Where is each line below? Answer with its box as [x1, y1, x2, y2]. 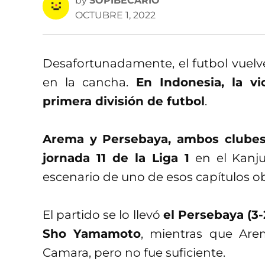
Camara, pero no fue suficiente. [43, 245, 225, 260]
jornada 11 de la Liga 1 [43, 150, 189, 165]
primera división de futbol [43, 93, 205, 108]
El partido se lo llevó [43, 207, 163, 222]
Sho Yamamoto [43, 226, 141, 241]
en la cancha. [43, 75, 136, 89]
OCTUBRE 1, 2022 [75, 9, 156, 21]
